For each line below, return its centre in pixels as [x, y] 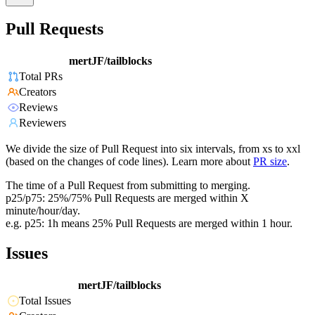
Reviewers [43, 123]
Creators [38, 92]
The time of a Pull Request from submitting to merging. [128, 186]
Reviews [38, 108]
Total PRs [41, 77]
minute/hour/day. [43, 211]
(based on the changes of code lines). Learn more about [128, 162]
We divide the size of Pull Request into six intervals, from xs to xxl [153, 149]
